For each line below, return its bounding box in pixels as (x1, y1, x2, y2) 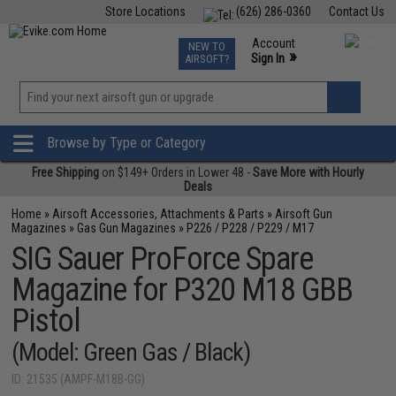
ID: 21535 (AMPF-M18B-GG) (11, 372, 146, 386)
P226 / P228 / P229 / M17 (187, 221, 315, 235)
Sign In (250, 51, 285, 65)
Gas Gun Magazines (77, 221, 177, 235)
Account (251, 36, 295, 50)
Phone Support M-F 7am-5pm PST (214, 67, 380, 81)
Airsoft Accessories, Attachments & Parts (52, 207, 265, 221)
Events (223, 35, 257, 49)
